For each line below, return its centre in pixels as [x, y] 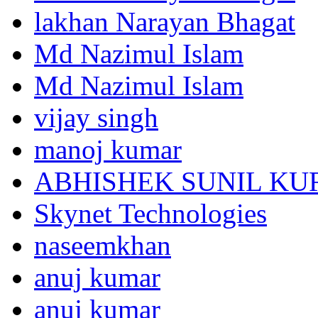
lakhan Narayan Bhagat [165, 21]
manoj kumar [108, 149]
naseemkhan [103, 245]
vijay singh [96, 117]
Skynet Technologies [150, 213]
